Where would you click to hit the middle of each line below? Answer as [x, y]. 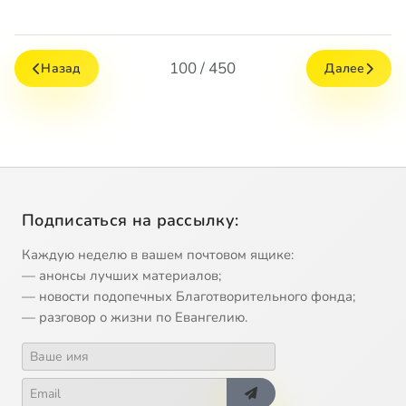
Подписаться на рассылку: [130, 221]
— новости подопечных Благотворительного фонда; [188, 297]
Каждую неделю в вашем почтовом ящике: [158, 255]
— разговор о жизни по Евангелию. [135, 318]
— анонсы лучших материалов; [121, 276]
